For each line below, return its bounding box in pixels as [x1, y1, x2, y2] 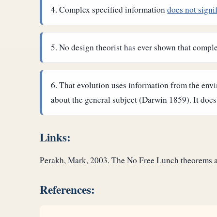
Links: [40, 128, 71, 145]
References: [40, 181, 95, 198]
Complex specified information [59, 4, 168, 15]
